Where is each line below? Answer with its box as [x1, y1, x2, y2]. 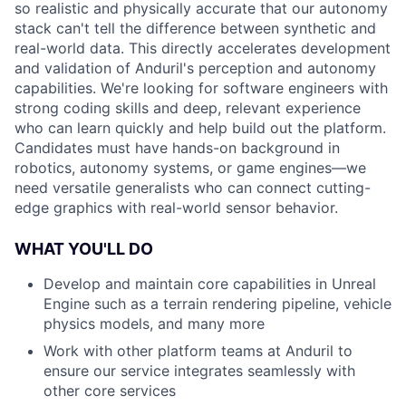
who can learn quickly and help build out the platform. [14, 119, 386, 137]
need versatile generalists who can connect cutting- [14, 179, 371, 197]
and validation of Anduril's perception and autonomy [14, 59, 376, 77]
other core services [43, 382, 176, 400]
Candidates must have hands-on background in [14, 139, 340, 157]
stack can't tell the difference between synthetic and [14, 19, 376, 37]
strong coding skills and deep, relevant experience [14, 99, 361, 117]
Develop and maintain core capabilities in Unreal [43, 275, 376, 293]
